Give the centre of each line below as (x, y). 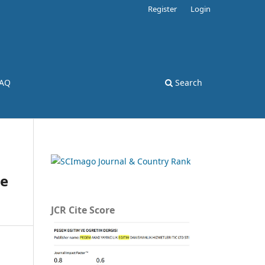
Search (188, 82)
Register (163, 9)
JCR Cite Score (83, 210)
